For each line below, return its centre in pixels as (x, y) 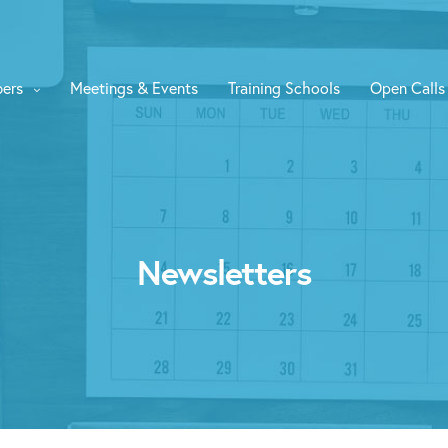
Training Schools (284, 87)
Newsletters (224, 272)
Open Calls (407, 87)
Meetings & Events (134, 87)
